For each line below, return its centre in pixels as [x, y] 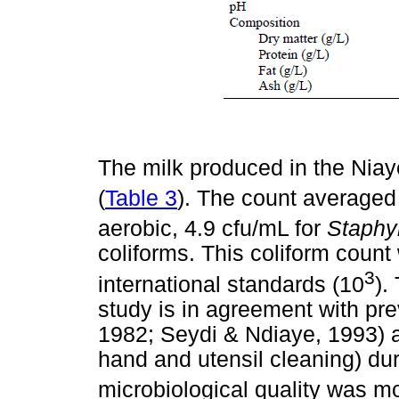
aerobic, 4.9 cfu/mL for [212, 229]
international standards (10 [231, 284]
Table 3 [141, 199]
